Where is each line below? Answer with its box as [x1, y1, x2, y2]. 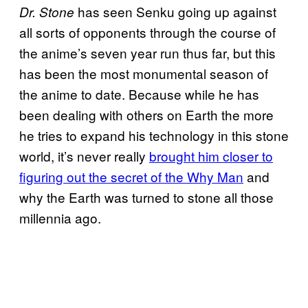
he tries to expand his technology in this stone [19, 126, 289, 145]
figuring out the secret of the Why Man [19, 167, 243, 186]
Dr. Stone [19, 3, 74, 21]
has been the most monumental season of [19, 64, 268, 83]
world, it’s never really [19, 146, 149, 166]
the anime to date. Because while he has [19, 85, 259, 104]
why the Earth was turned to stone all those [19, 188, 274, 207]
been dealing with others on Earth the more [19, 105, 274, 124]
